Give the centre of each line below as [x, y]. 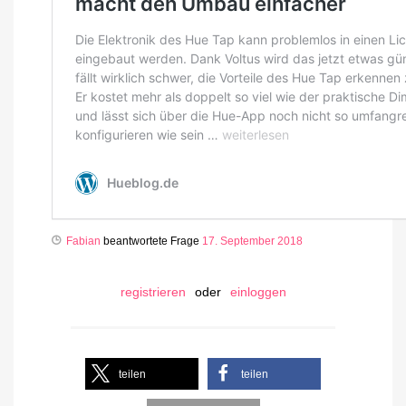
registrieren [153, 292]
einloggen [258, 292]
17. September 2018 [252, 242]
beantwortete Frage [151, 242]
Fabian [83, 242]
